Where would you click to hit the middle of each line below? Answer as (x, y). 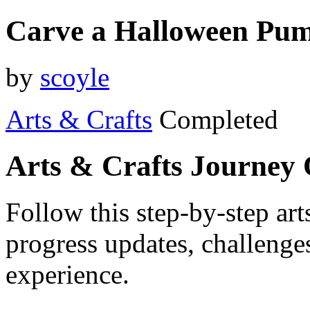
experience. (67, 274)
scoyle (75, 77)
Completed (219, 119)
